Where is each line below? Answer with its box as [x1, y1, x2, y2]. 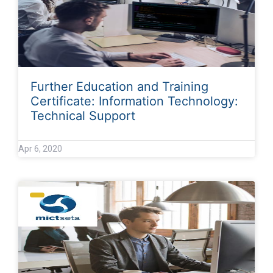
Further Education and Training [30, 79, 208, 94]
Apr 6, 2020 [18, 143, 62, 154]
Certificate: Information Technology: [30, 93, 238, 108]
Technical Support [30, 108, 135, 123]
